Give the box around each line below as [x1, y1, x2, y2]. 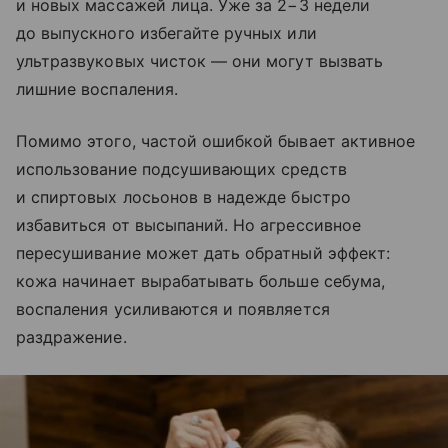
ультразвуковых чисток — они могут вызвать [16, 51, 383, 72]
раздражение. [16, 327, 127, 348]
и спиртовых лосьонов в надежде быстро [16, 187, 351, 208]
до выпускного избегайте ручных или [16, 23, 317, 44]
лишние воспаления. [16, 79, 178, 100]
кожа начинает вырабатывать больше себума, [16, 271, 385, 292]
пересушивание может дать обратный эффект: [16, 243, 390, 264]
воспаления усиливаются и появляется [16, 299, 330, 320]
